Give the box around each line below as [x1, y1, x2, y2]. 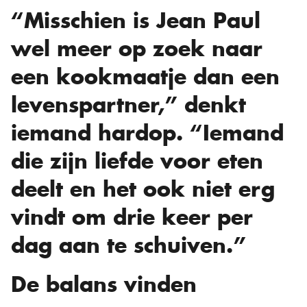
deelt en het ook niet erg [11, 175, 275, 204]
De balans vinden [11, 271, 197, 299]
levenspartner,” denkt [11, 91, 246, 119]
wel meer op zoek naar [11, 35, 262, 63]
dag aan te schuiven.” [11, 232, 246, 260]
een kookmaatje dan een [11, 63, 280, 91]
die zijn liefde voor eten [11, 147, 263, 175]
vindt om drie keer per [11, 204, 253, 232]
